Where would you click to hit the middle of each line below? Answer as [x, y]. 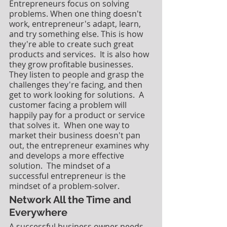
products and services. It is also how [80, 54]
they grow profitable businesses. [73, 64]
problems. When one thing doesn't [77, 13]
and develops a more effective [68, 155]
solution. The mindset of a [61, 165]
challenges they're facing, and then [77, 84]
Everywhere [38, 212]
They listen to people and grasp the [78, 74]
